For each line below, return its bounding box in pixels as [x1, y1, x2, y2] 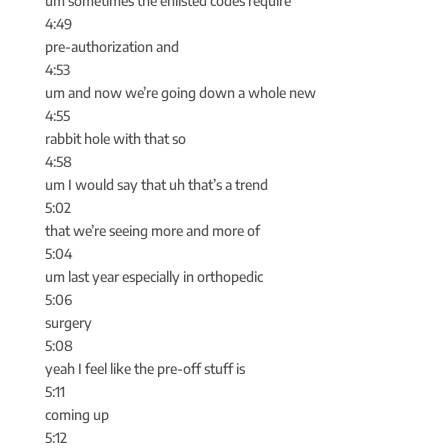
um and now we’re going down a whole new [44, 84, 316, 102]
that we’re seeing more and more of [44, 222, 260, 240]
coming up [44, 406, 109, 424]
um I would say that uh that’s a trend [44, 176, 268, 194]
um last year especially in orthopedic [44, 268, 263, 286]
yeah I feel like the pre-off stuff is [44, 360, 245, 378]
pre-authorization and [44, 38, 179, 56]
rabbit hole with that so [44, 130, 186, 148]
